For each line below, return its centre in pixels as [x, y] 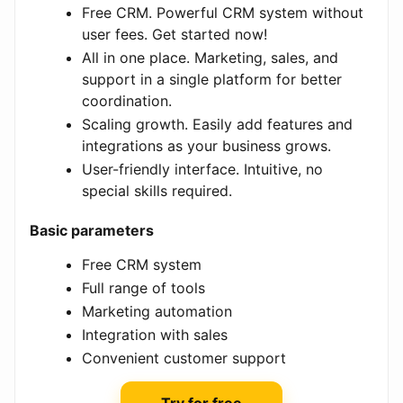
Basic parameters [92, 231]
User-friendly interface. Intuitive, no [202, 170]
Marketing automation [157, 312]
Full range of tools [143, 288]
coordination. [127, 101]
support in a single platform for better [212, 80]
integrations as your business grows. [206, 146]
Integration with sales [155, 335]
